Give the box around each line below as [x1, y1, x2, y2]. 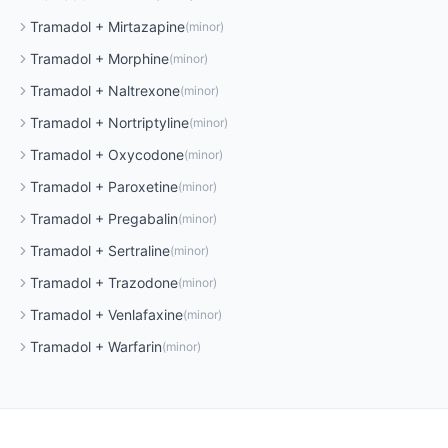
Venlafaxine [108, 306, 183, 323]
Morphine [108, 50, 169, 67]
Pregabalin [108, 210, 178, 227]
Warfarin [108, 338, 162, 355]
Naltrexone [108, 82, 180, 99]
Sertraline [108, 242, 170, 259]
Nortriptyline [108, 114, 189, 131]
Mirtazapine [108, 18, 185, 35]
